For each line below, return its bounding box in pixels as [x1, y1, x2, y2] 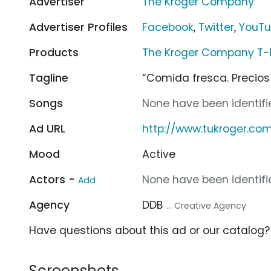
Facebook [142, 19, 194, 34]
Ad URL [29, 121, 65, 136]
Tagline [29, 70, 68, 85]
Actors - [29, 172, 78, 187]
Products [29, 45, 79, 60]
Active [142, 146, 176, 162]
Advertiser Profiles [29, 19, 128, 34]
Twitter [198, 19, 235, 34]
